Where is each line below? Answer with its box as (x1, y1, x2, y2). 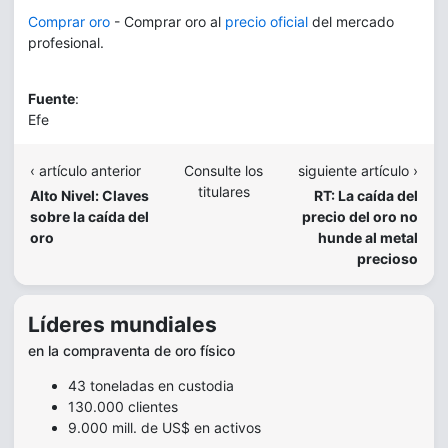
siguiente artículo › (297, 162, 418, 179)
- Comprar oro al (110, 13, 225, 30)
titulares (197, 183, 250, 200)
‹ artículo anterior (30, 162, 141, 179)
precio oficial (225, 13, 308, 30)
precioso (356, 249, 418, 267)
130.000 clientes (68, 398, 178, 415)
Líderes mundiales (28, 312, 217, 337)
